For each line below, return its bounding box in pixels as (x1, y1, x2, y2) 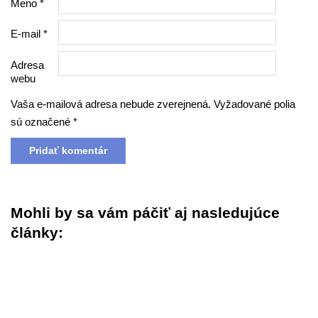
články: (11, 224, 63, 241)
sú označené (11, 116, 73, 128)
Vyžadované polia (214, 98, 295, 111)
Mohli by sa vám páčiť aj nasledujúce (11, 204, 280, 221)
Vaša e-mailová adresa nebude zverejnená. (11, 98, 211, 111)
